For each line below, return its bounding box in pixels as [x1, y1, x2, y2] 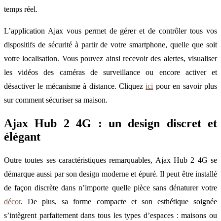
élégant [4, 130, 40, 144]
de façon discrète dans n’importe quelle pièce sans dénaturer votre [4, 184, 217, 192]
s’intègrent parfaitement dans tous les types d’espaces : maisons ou [4, 211, 217, 220]
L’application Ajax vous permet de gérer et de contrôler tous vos [4, 27, 217, 36]
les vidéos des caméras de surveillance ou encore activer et [4, 68, 217, 77]
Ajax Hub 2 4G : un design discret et [4, 117, 217, 130]
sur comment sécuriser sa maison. [4, 96, 108, 105]
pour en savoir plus [153, 82, 218, 91]
